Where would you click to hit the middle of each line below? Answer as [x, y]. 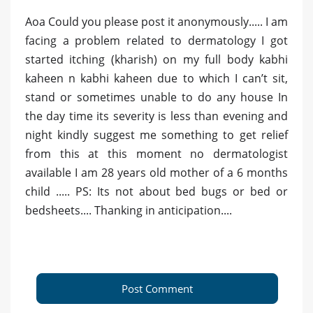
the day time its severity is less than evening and [156, 116]
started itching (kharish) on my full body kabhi [156, 60]
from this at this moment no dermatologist [156, 154]
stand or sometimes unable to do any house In [156, 97]
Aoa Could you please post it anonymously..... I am [156, 22]
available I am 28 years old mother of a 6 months [156, 173]
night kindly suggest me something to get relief [156, 135]
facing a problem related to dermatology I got [156, 41]
